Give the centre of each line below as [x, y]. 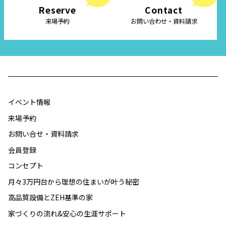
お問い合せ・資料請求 [43, 134]
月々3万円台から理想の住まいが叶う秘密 [74, 181]
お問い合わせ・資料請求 [164, 21]
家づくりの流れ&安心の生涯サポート [67, 213]
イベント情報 [29, 102]
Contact [164, 10]
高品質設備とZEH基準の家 [50, 197]
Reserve [57, 10]
